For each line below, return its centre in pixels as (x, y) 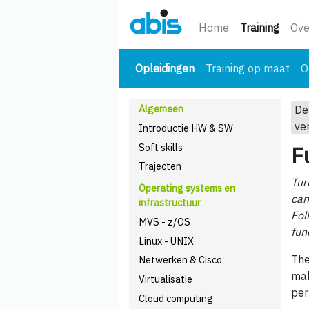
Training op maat (248, 68)
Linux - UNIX (167, 241)
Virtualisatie (166, 279)
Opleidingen (165, 68)
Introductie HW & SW (186, 128)
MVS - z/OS (165, 221)
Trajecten (160, 166)
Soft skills (161, 147)
